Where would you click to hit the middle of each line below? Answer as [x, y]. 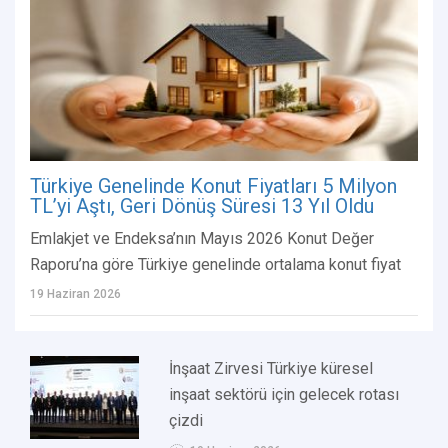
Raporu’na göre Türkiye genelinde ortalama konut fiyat [215, 265]
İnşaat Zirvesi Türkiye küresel [271, 369]
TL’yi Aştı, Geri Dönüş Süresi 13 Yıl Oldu [202, 206]
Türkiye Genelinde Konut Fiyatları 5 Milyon [213, 186]
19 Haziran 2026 [75, 294]
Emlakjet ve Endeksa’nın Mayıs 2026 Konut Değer [202, 239]
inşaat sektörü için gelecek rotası [284, 395]
